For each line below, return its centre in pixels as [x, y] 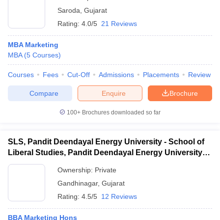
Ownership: [76, 170]
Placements [161, 75]
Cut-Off [79, 75]
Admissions [116, 75]
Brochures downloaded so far [121, 112]
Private [106, 170]
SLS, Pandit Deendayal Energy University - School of [106, 142]
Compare [44, 93]
